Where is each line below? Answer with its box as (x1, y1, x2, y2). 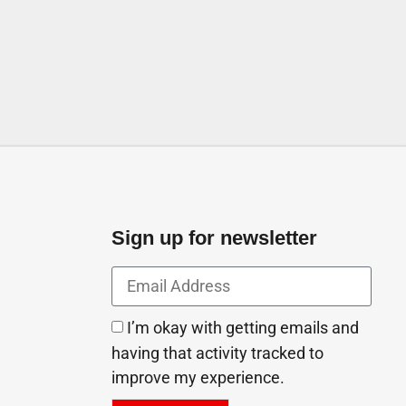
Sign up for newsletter (111, 227, 318, 250)
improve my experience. (111, 369, 285, 388)
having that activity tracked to (111, 344, 324, 363)
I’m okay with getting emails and (127, 319, 360, 338)
